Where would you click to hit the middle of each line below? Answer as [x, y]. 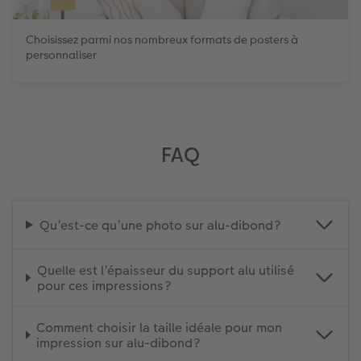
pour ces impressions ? [104, 285]
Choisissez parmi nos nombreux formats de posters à [162, 39]
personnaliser [61, 54]
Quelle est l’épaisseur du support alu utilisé [165, 270]
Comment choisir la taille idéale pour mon [160, 327]
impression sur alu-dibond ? [119, 342]
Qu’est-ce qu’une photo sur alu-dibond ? [160, 225]
